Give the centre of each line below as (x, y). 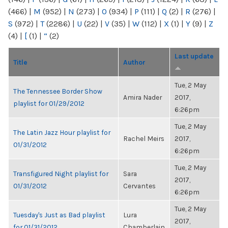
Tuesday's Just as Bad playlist (59, 215)
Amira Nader (142, 97)
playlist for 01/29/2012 (49, 103)
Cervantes (139, 186)
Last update (194, 56)
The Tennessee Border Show (58, 91)
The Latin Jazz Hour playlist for (62, 132)
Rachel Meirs (144, 138)
